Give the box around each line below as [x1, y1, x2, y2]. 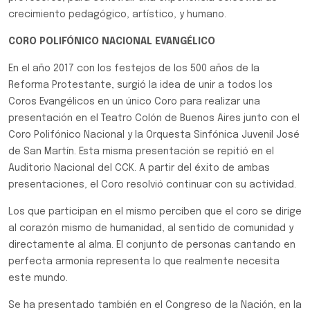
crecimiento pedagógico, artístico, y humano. [8, 10, 226, 19]
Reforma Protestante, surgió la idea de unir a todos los [8, 80, 273, 90]
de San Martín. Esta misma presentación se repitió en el [8, 147, 274, 156]
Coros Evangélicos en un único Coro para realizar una [8, 97, 260, 107]
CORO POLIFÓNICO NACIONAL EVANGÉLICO [8, 37, 215, 46]
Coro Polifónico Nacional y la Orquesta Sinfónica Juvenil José [8, 130, 300, 140]
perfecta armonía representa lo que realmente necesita [8, 257, 280, 266]
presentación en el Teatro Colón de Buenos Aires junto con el [8, 113, 300, 123]
